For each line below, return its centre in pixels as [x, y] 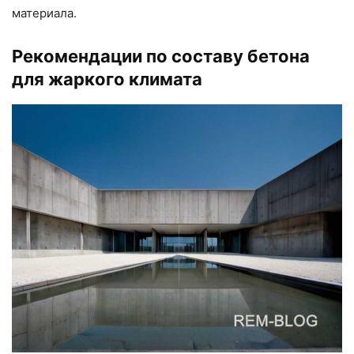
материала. [44, 13]
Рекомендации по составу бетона [161, 56]
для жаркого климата [107, 79]
